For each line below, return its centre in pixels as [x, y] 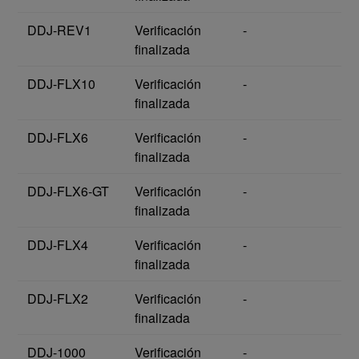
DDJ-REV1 [59, 30]
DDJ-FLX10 [61, 84]
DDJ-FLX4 [58, 245]
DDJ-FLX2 [58, 299]
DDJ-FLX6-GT [68, 192]
